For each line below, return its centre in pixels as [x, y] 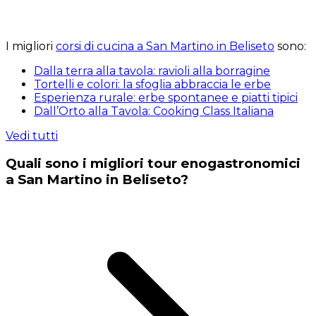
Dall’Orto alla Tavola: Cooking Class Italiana [154, 111]
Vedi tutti [32, 135]
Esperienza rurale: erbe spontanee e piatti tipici [166, 97]
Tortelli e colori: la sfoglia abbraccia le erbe [152, 84]
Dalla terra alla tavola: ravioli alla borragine [152, 71]
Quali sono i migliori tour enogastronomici [153, 164]
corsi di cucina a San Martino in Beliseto [165, 46]
